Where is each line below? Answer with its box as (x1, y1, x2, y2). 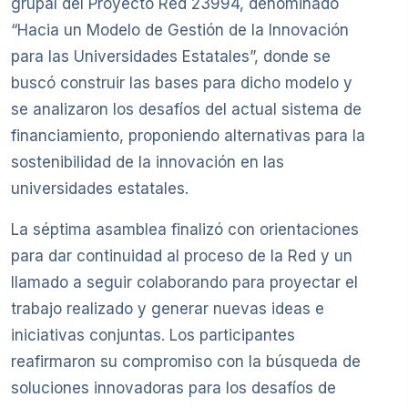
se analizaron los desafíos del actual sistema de (11, 100, 362, 119)
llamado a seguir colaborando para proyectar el (11, 273, 358, 292)
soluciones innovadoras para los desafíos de (11, 379, 336, 398)
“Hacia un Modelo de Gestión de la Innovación (11, 21, 349, 40)
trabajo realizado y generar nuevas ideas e (11, 300, 324, 319)
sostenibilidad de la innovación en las (11, 153, 284, 172)
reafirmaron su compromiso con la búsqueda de (11, 352, 361, 372)
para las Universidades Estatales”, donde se (11, 47, 331, 66)
